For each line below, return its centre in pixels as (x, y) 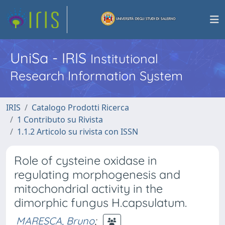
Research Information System (96, 76)
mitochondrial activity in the (88, 189)
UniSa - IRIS (50, 58)
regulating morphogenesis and (97, 175)
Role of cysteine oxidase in (86, 160)
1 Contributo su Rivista (60, 120)
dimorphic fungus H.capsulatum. (100, 203)
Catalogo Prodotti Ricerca (80, 107)
